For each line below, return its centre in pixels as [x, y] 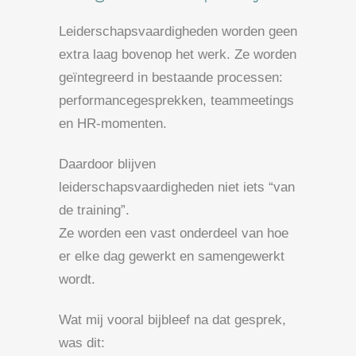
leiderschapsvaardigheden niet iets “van [177, 187]
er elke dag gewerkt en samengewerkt [172, 256]
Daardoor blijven [107, 164]
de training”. [94, 210]
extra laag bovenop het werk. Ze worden [178, 54]
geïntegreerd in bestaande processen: [171, 77]
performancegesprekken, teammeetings [176, 100]
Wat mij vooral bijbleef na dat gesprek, [172, 319]
